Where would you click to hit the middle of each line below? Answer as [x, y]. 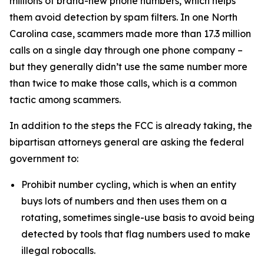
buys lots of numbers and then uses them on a [124, 201]
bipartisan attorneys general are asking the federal [127, 142]
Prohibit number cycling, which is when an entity [129, 184]
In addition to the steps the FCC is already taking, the [131, 126]
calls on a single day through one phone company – [126, 50]
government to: [47, 159]
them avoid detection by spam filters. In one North [123, 17]
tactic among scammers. [69, 100]
